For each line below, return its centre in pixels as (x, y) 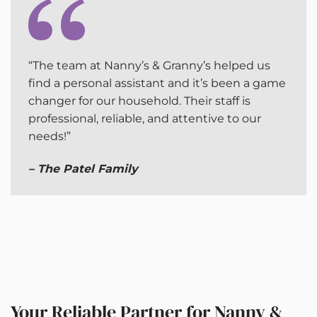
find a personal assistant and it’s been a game (157, 83)
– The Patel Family (83, 169)
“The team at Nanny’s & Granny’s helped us (149, 66)
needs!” (50, 137)
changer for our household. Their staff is (139, 101)
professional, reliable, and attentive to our (145, 119)
